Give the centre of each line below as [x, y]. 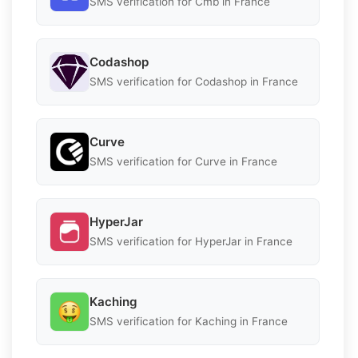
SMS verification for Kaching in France [189, 322]
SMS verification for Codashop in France [194, 82]
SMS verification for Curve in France [183, 162]
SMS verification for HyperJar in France [191, 242]
